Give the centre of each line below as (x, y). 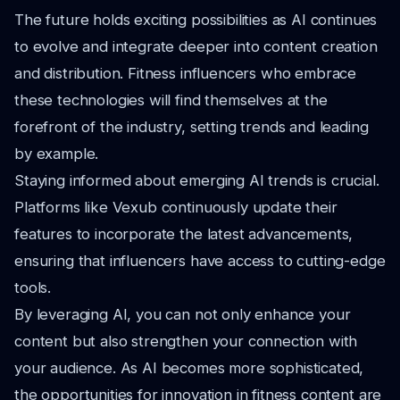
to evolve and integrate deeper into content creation (196, 46)
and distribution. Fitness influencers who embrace (186, 73)
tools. (33, 287)
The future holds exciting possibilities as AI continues (196, 20)
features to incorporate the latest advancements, (184, 234)
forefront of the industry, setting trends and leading (192, 127)
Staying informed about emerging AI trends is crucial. (197, 180)
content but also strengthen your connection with (186, 341)
